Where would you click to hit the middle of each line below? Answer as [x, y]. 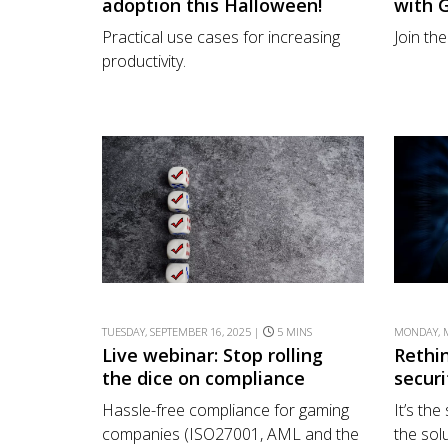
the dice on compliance [203, 378]
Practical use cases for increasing [221, 36]
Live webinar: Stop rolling [212, 355]
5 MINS [294, 332]
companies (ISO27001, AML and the [230, 433]
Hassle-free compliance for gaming [225, 409]
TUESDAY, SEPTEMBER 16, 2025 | [182, 332]
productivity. [144, 60]
